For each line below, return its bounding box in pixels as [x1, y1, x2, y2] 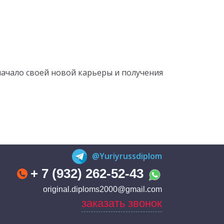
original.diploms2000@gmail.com [42, 185, 162, 194]
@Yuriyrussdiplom [91, 150, 162, 161]
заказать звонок [81, 197, 162, 210]
